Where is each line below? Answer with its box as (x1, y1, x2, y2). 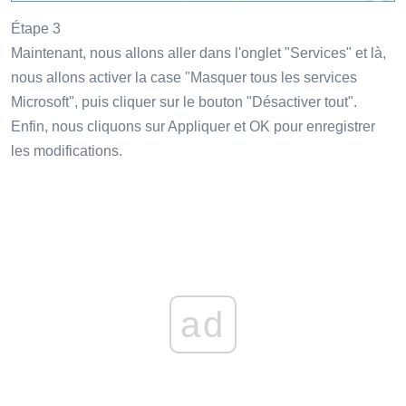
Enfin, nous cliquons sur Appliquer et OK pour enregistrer (11, 118, 375, 134)
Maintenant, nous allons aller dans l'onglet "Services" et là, (11, 44, 386, 61)
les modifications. (11, 142, 122, 159)
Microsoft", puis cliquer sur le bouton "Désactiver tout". (11, 93, 357, 110)
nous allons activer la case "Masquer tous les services (11, 69, 357, 85)
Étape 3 (11, 20, 61, 36)
